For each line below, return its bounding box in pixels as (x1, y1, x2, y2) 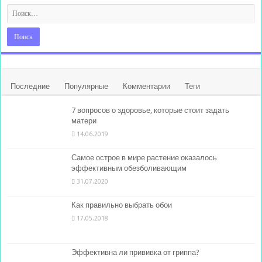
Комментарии (123, 81, 171, 91)
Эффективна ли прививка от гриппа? (71, 248, 200, 257)
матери (71, 116, 97, 125)
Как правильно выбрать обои (71, 201, 173, 210)
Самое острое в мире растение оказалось (71, 153, 218, 162)
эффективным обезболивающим (71, 164, 187, 173)
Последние (11, 81, 50, 91)
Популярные (64, 81, 109, 91)
